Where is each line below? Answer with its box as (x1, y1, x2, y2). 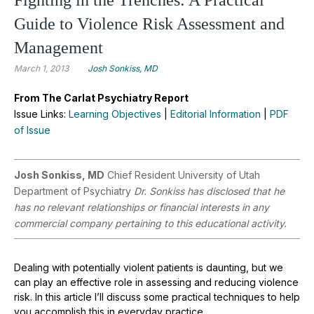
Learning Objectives (69, 107, 161, 120)
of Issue (14, 123, 50, 136)
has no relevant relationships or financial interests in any (14, 200, 269, 213)
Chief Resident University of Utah (104, 168, 260, 181)
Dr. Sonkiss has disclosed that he (134, 184, 285, 197)
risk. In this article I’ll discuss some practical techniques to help (14, 290, 300, 303)
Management (14, 38, 103, 57)
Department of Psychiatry (14, 184, 134, 197)
